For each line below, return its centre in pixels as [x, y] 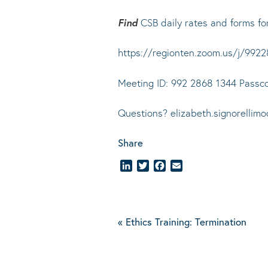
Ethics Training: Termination [185, 222]
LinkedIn [149, 166]
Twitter [163, 166]
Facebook [186, 166]
